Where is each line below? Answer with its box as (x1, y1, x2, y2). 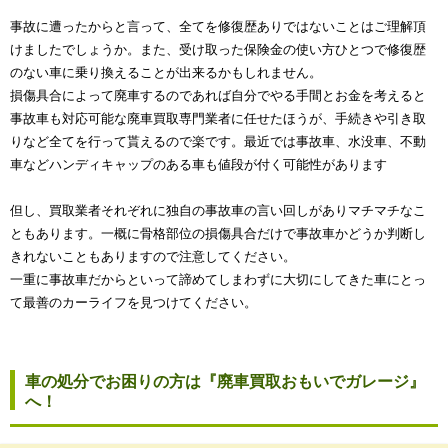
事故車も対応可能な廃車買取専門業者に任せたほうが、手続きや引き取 (10, 110, 426, 126)
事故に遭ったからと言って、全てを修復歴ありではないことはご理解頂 (10, 18, 426, 34)
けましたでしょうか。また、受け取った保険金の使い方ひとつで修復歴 (10, 41, 426, 57)
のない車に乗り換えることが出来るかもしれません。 (10, 64, 322, 80)
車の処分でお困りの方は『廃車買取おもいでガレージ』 (25, 372, 425, 390)
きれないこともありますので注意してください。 (10, 248, 296, 264)
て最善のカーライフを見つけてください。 (10, 294, 257, 310)
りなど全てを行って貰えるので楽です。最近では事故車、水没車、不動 (10, 133, 426, 149)
